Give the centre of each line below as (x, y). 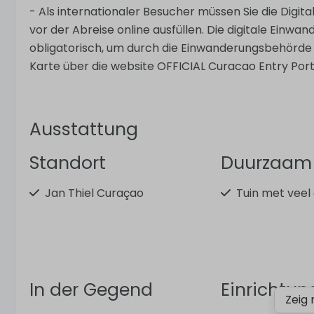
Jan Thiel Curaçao (94, 193)
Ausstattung (84, 130)
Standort (68, 163)
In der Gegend (91, 290)
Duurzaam (267, 163)
